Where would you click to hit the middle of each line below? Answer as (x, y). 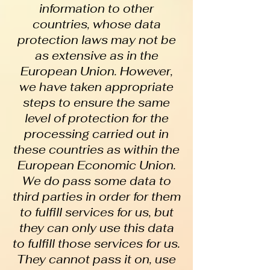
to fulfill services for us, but (96, 212)
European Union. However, (96, 71)
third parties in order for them (96, 197)
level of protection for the (96, 118)
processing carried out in (96, 134)
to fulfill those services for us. (96, 244)
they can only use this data (96, 228)
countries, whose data (96, 24)
